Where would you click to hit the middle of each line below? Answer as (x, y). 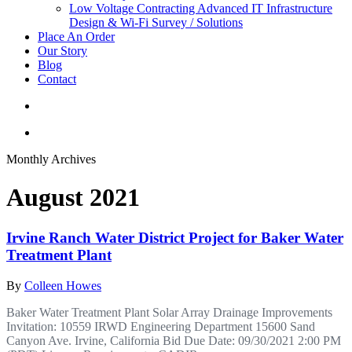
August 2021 (73, 198)
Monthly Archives (51, 159)
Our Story (62, 51)
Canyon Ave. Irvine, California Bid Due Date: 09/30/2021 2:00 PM (174, 340)
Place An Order (76, 37)
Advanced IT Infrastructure (265, 8)
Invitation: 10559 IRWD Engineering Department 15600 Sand (161, 326)
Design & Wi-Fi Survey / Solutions (156, 22)
